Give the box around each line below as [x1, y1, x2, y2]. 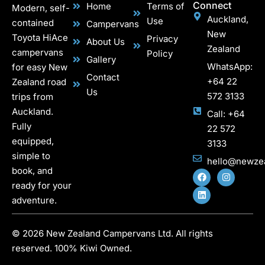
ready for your [12, 179, 72, 191]
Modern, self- [12, 2, 70, 14]
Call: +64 [206, 108, 245, 119]
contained [12, 17, 54, 28]
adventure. [12, 194, 59, 206]
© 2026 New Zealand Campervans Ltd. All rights [12, 227, 213, 239]
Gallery [86, 53, 116, 65]
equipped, [12, 135, 54, 147]
